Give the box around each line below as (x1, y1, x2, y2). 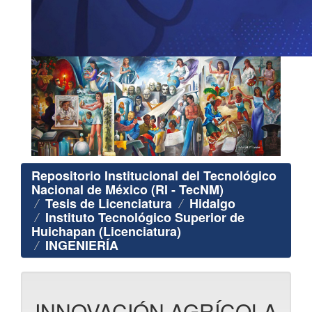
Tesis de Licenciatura (45, 194, 172, 213)
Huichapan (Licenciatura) (31, 222, 181, 241)
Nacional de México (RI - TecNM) (31, 180, 224, 199)
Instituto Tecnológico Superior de (45, 208, 244, 227)
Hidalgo (189, 194, 235, 213)
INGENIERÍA (45, 236, 118, 255)
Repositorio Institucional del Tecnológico (31, 166, 276, 185)
